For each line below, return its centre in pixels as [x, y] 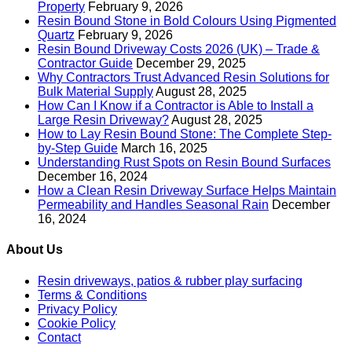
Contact [59, 337]
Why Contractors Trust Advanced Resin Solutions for [183, 78]
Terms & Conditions [92, 295]
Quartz [56, 35]
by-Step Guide [78, 148]
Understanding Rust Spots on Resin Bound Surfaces [184, 163]
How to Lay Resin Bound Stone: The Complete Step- [185, 134]
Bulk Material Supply [95, 92]
